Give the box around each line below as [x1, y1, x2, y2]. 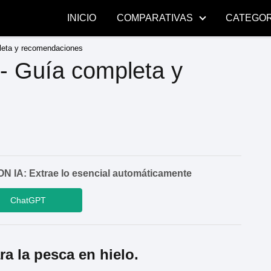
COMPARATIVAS [117, 13, 193, 23]
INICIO [67, 13, 96, 23]
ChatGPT [10, 195, 46, 205]
